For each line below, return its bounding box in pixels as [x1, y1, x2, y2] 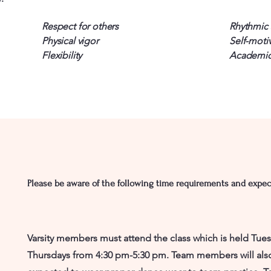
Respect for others [42, 20, 119, 32]
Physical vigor [42, 34, 99, 47]
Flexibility [42, 49, 82, 61]
